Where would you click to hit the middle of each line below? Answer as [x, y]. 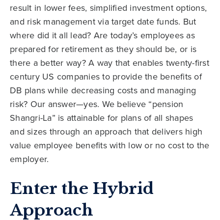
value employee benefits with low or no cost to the [110, 145]
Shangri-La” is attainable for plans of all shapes [102, 117]
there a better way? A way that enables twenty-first [110, 62]
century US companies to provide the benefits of [106, 76]
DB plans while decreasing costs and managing [103, 90]
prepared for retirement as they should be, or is [103, 49]
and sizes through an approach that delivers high [106, 131]
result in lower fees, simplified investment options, [108, 7]
